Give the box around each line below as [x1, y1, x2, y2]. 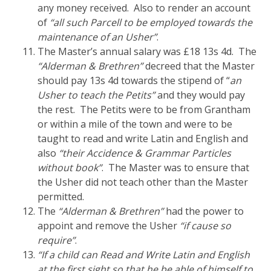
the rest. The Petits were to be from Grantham [38, 102, 251, 116]
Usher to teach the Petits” [38, 88, 155, 102]
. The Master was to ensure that [102, 160, 250, 174]
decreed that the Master [143, 59, 255, 73]
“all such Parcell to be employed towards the [50, 15, 253, 29]
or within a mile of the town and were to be [38, 117, 233, 131]
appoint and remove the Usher [38, 218, 180, 232]
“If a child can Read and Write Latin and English [38, 247, 250, 261]
